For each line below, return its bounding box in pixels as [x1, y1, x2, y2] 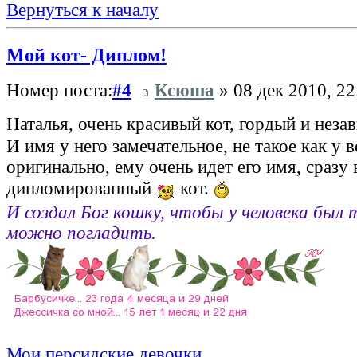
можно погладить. [6, 222, 156, 243]
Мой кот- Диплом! [6, 43, 167, 65]
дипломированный [6, 178, 156, 198]
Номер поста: [6, 80, 112, 101]
